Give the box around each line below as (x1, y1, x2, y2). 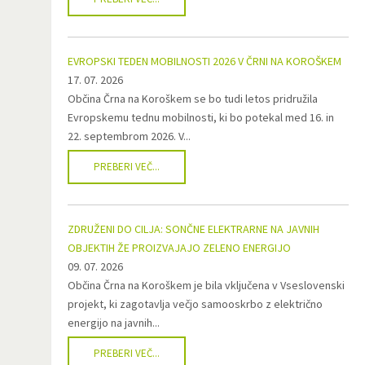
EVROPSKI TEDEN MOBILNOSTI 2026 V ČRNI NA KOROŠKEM (68, 54, 341, 68)
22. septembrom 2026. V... (68, 129, 191, 143)
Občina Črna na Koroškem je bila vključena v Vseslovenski (68, 278, 345, 292)
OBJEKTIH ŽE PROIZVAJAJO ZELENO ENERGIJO (68, 240, 291, 255)
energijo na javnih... (68, 315, 160, 330)
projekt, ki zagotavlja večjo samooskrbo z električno (68, 297, 323, 311)
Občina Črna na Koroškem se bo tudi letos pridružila (68, 91, 318, 106)
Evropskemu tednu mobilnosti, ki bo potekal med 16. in (68, 110, 334, 125)
